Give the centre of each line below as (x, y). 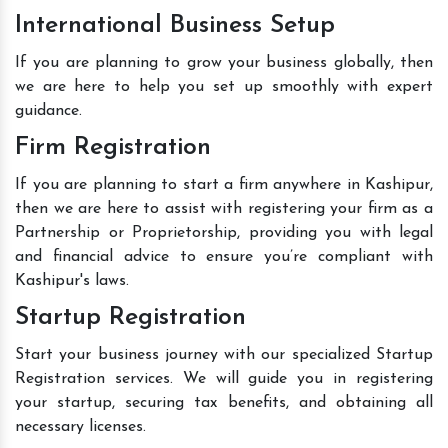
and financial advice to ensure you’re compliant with (224, 256)
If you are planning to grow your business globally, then (224, 62)
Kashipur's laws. (72, 280)
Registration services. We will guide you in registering (224, 378)
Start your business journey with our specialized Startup (224, 354)
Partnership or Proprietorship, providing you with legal (224, 232)
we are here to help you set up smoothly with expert (224, 86)
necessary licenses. (80, 426)
